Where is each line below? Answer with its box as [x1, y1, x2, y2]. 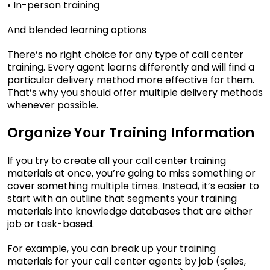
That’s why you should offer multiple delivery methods [7, 86, 263, 100]
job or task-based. [7, 217, 94, 231]
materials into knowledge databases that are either [7, 204, 253, 219]
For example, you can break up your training [7, 242, 216, 256]
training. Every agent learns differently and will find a [7, 60, 254, 75]
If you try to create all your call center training [7, 154, 226, 168]
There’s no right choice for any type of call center [7, 48, 243, 62]
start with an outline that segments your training [7, 192, 237, 206]
